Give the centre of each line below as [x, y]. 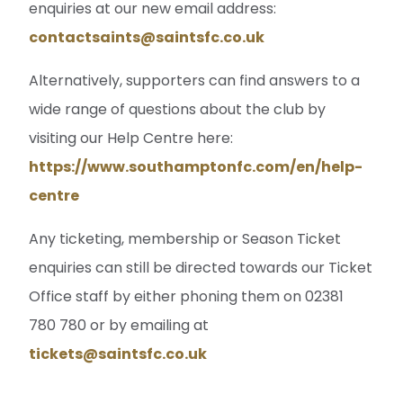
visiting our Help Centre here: [131, 138]
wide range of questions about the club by [177, 109]
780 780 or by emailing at [119, 325]
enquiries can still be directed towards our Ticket [201, 268]
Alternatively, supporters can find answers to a [194, 81]
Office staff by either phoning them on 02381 [186, 296]
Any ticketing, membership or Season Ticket [185, 239]
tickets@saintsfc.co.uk [118, 354]
